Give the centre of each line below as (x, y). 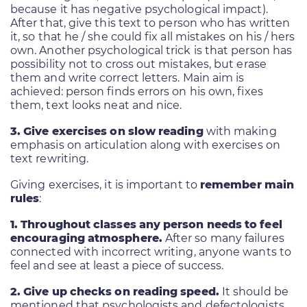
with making (240, 131)
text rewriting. (50, 158)
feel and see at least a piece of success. (117, 265)
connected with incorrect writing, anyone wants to (151, 251)
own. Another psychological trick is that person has (151, 50)
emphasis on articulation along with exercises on (145, 145)
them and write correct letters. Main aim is (127, 77)
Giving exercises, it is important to (105, 184)
